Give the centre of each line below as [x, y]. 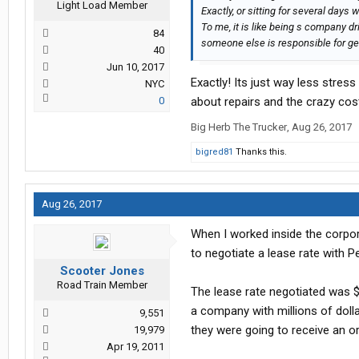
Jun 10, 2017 [135, 67]
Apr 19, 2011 [135, 347]
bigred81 [214, 152]
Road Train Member [102, 285]
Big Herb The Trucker [239, 127]
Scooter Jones [102, 271]
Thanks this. [260, 152]
